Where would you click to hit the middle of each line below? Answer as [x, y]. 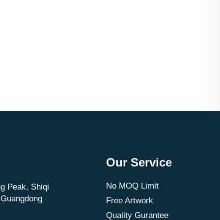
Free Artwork [129, 201]
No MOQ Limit [132, 186]
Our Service [139, 162]
